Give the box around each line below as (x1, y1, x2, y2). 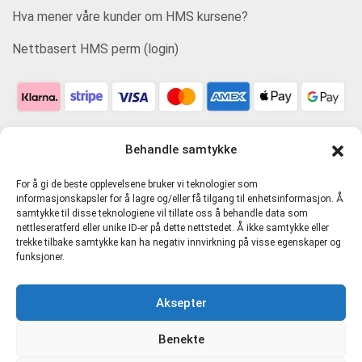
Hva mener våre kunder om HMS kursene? (12, 9, 248, 24)
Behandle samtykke (125, 142, 237, 157)
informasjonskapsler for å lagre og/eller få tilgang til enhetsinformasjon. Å (16, 193, 343, 204)
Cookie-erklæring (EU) (24, 315, 147, 331)
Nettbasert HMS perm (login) (12, 41, 179, 57)
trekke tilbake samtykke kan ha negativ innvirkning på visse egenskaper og (16, 237, 341, 248)
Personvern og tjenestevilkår (24, 293, 187, 309)
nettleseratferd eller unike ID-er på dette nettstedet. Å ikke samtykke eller (16, 222, 329, 234)
